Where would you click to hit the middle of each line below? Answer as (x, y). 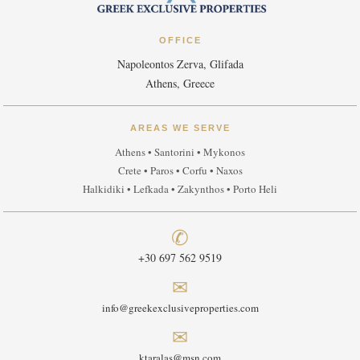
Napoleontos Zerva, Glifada (180, 63)
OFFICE (180, 40)
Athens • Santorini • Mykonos (180, 151)
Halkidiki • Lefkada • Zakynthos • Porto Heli (180, 188)
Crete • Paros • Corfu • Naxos (180, 170)
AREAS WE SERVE (180, 127)
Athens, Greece (180, 83)
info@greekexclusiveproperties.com (180, 307)
